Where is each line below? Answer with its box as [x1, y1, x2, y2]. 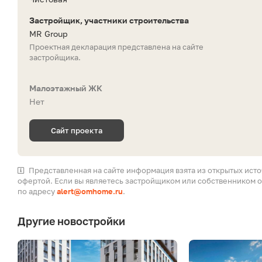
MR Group [29, 29, 68, 39]
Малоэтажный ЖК [29, 83, 102, 94]
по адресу [18, 187, 57, 196]
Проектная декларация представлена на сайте [29, 42, 204, 52]
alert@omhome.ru [57, 187, 123, 196]
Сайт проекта [51, 126, 102, 136]
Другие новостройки [18, 215, 125, 228]
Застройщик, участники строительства [29, 15, 189, 26]
